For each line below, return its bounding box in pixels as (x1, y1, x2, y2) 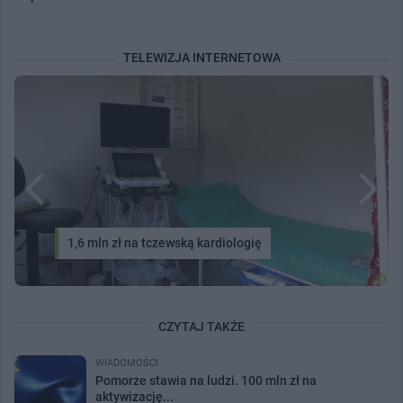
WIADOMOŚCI (95, 356, 158, 369)
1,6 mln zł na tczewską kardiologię (67, 235, 262, 250)
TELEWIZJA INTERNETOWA (122, 49, 281, 65)
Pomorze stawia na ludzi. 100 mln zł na (95, 372, 317, 388)
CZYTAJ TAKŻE (158, 318, 245, 334)
